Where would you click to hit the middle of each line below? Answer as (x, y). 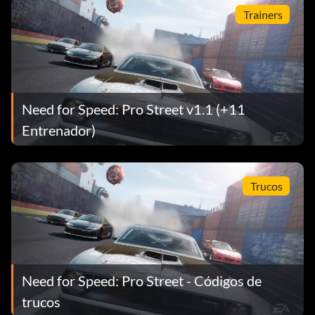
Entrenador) (59, 130)
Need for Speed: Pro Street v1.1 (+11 (134, 109)
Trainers (263, 14)
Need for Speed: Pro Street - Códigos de (142, 280)
